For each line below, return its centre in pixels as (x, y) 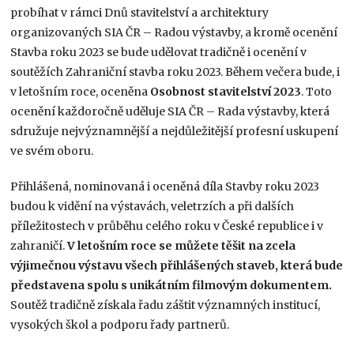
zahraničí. (39, 245)
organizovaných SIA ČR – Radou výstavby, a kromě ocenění (174, 32)
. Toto (317, 91)
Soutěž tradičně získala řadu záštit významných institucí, (166, 305)
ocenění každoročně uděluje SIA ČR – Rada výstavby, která (170, 111)
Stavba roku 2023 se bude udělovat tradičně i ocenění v (159, 52)
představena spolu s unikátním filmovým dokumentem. (171, 285)
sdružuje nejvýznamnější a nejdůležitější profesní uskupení (175, 131)
